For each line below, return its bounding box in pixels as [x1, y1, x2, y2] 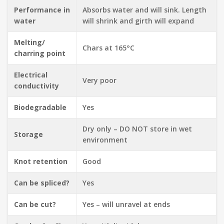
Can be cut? [14, 199, 56, 209]
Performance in [14, 4, 70, 14]
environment [82, 134, 129, 144]
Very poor [82, 75, 116, 85]
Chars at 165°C [82, 42, 136, 52]
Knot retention [14, 156, 67, 166]
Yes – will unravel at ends [82, 199, 170, 209]
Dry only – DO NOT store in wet [82, 123, 192, 133]
